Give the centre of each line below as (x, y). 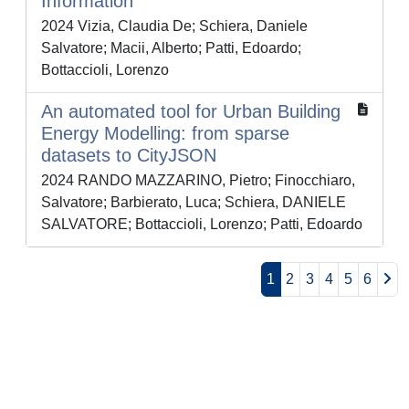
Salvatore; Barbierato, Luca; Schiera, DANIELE (194, 203)
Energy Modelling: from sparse (165, 134)
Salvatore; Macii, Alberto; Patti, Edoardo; (171, 48)
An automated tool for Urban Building (191, 112)
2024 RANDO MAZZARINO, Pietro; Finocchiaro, (198, 181)
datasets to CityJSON (129, 156)
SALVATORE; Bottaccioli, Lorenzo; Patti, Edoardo (202, 225)
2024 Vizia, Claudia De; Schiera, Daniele (174, 26)
